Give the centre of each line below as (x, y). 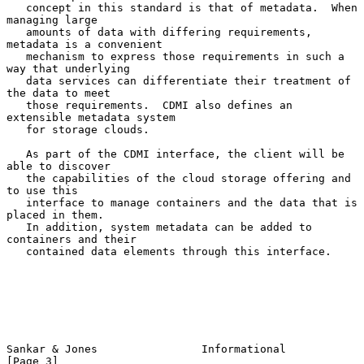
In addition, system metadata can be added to (16, 227)
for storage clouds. (16, 129)
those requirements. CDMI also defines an (16, 105)
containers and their (71, 239)
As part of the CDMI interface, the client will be (16, 154)
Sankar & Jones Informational (146, 349)
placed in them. (55, 214)
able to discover (58, 166)
